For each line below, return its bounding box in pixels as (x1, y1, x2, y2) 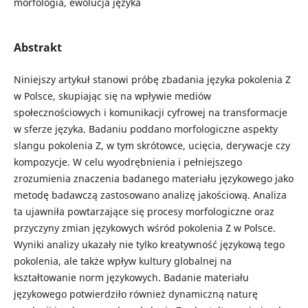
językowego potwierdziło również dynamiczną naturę (13, 287, 258, 301)
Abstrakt (13, 40, 62, 56)
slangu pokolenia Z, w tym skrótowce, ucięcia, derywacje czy (13, 139, 290, 153)
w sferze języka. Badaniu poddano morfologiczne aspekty (13, 122, 278, 136)
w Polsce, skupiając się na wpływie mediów (13, 89, 211, 103)
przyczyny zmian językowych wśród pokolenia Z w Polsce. (13, 221, 276, 235)
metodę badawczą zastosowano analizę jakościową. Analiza (13, 188, 287, 202)
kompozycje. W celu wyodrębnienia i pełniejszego (13, 155, 242, 169)
